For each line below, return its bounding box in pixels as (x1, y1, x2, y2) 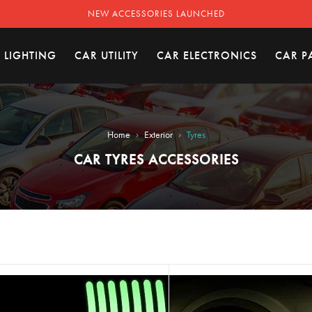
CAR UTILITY (75, 48, 139, 63)
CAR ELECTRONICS (157, 48, 257, 63)
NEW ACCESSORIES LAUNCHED (87, 8, 225, 19)
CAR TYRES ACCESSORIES (73, 150, 239, 169)
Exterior (143, 128, 173, 141)
